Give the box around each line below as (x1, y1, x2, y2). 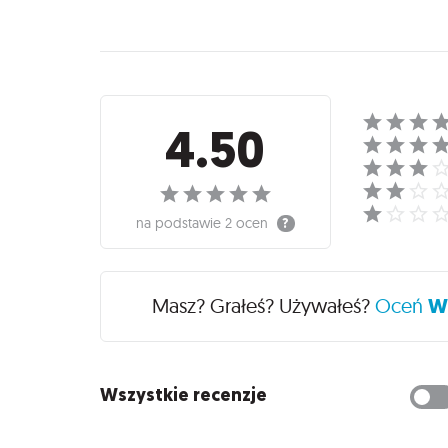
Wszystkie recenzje (100, 382, 267, 407)
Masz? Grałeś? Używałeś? (152, 293, 376, 319)
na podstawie (136, 213, 226, 232)
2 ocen (225, 213, 269, 232)
